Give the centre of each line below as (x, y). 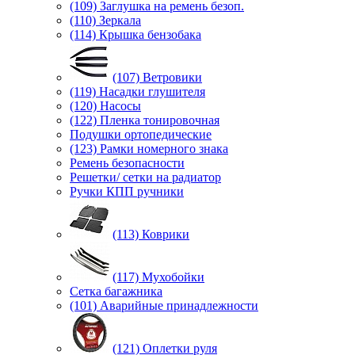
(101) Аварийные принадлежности (164, 305)
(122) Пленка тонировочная (145, 120)
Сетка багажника (116, 291)
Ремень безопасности (127, 162)
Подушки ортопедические (141, 134)
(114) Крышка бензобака (136, 34)
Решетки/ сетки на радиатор (145, 177)
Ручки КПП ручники (127, 191)
